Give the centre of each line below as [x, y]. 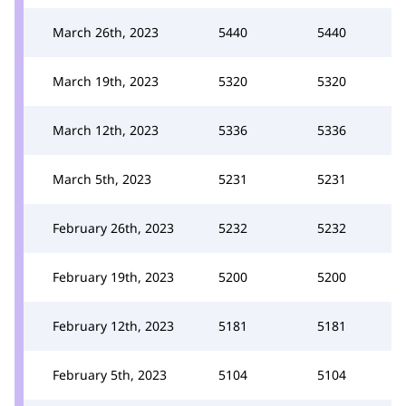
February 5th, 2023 [110, 375]
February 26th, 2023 [113, 228]
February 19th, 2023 [113, 277]
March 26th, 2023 [106, 32]
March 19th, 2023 [106, 81]
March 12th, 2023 [106, 130]
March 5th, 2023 [102, 179]
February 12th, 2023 [113, 326]
